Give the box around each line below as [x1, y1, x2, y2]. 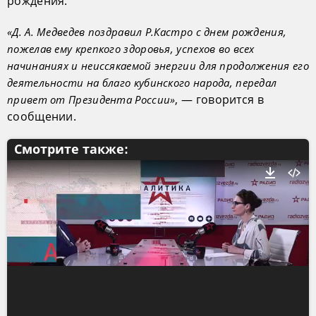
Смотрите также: [14, 142, 128, 157]
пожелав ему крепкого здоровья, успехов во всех [7, 41, 255, 56]
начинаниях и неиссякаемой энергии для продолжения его [7, 58, 309, 73]
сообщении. [7, 108, 76, 124]
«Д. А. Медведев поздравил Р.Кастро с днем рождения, [7, 24, 287, 39]
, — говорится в [175, 91, 264, 107]
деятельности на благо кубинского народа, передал [7, 75, 277, 90]
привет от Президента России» [7, 92, 176, 107]
